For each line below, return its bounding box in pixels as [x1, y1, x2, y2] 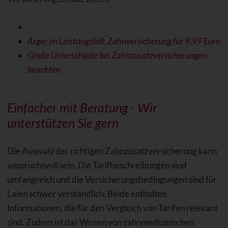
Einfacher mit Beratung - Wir [7, 100, 157, 116]
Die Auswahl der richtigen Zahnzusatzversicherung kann [7, 146, 217, 157]
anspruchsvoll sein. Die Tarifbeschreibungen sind [7, 160, 187, 171]
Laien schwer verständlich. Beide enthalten [7, 188, 166, 199]
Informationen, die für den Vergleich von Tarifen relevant [7, 203, 218, 214]
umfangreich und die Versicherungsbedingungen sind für [7, 174, 217, 185]
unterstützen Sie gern [7, 115, 119, 131]
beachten [27, 64, 61, 75]
